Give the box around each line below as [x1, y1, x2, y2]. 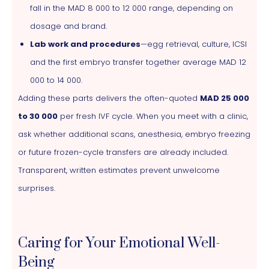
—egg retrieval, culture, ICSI [141, 38, 247, 50]
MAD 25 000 [200, 92, 249, 104]
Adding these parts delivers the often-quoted [18, 92, 200, 104]
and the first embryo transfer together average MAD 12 [30, 56, 246, 68]
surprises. [18, 182, 55, 194]
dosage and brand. [30, 20, 107, 32]
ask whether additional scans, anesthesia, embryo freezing [18, 128, 250, 140]
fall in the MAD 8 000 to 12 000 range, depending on [30, 2, 233, 14]
